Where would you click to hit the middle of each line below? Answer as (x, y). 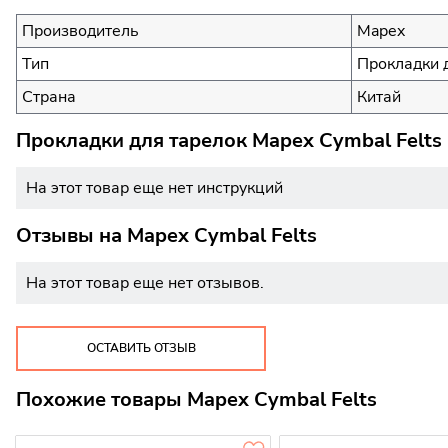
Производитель (80, 31)
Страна (49, 97)
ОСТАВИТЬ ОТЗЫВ (141, 348)
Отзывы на (71, 235)
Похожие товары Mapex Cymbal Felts (196, 400)
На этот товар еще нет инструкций (154, 187)
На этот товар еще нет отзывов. (145, 282)
